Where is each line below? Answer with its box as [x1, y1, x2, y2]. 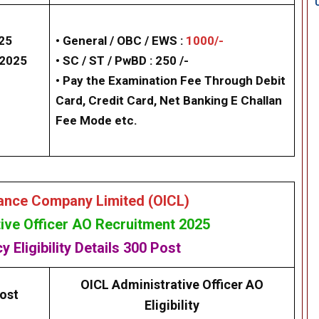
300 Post [122, 239, 181, 257]
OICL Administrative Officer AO [80, 277, 263, 293]
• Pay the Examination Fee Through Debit [56, 73, 286, 88]
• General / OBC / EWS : [56, 33, 183, 48]
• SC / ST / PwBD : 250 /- [56, 53, 189, 68]
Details [70, 239, 123, 257]
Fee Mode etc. [56, 113, 137, 128]
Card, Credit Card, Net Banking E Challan [56, 93, 282, 108]
